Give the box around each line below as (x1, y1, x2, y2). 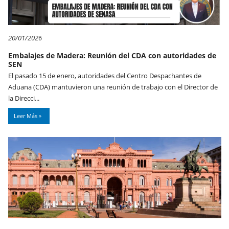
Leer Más (14, 111, 39, 120)
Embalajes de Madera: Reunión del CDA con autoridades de (8, 50, 216, 60)
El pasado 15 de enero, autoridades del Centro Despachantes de (8, 71, 201, 80)
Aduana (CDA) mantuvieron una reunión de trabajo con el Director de (8, 82, 218, 91)
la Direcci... (8, 93, 39, 103)
